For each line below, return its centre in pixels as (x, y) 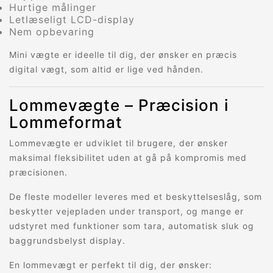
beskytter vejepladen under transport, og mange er (126, 211)
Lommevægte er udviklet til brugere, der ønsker (119, 143)
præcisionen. (38, 172)
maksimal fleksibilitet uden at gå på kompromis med (128, 158)
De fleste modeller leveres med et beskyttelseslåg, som (136, 197)
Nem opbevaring (52, 32)
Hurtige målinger (53, 8)
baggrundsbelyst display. (67, 241)
